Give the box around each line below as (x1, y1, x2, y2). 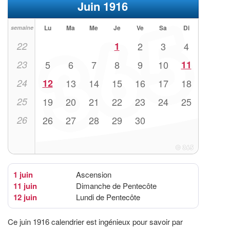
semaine (10, 24, 33, 32)
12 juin (13, 191, 37, 203)
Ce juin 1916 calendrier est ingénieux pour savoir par (8, 216, 183, 227)
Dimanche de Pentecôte (76, 180, 157, 191)
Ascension (76, 169, 111, 180)
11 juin (13, 180, 37, 192)
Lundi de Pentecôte (76, 191, 140, 203)
